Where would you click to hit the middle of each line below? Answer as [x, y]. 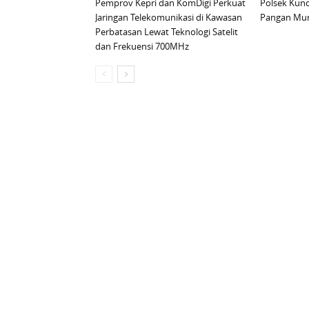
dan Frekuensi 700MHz [142, 47]
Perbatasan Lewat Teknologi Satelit [167, 32]
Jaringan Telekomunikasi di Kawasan [169, 18]
